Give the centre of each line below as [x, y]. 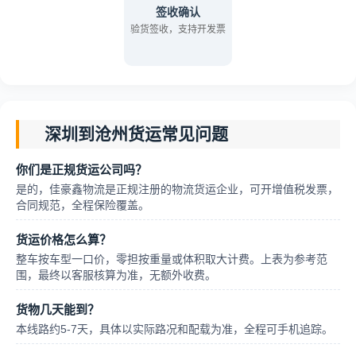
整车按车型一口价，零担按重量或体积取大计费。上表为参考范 [172, 259]
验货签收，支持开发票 [178, 29]
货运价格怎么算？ [64, 240]
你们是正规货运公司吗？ [81, 170]
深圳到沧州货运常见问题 [136, 134]
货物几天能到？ [58, 310]
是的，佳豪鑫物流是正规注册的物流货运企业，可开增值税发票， [177, 189]
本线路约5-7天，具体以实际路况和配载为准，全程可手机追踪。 [174, 329]
